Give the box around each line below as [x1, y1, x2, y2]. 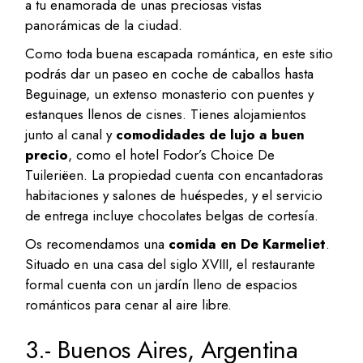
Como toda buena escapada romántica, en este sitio [25, 44, 334, 64]
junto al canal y [25, 125, 117, 145]
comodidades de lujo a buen [116, 125, 305, 145]
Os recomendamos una [25, 234, 169, 254]
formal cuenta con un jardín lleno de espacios [25, 275, 298, 295]
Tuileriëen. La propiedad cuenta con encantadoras [25, 165, 324, 186]
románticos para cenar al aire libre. [25, 295, 233, 315]
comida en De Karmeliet [169, 234, 327, 254]
